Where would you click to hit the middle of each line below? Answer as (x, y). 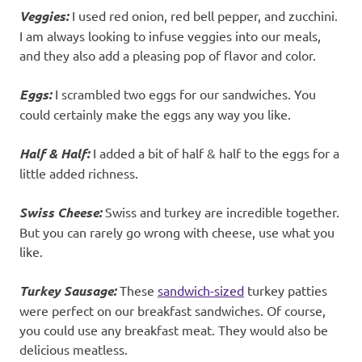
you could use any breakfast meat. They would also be (174, 330)
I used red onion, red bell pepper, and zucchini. (203, 16)
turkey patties (286, 290)
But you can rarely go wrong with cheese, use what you (177, 232)
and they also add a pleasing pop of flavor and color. (168, 55)
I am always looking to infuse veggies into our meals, (170, 36)
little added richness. (79, 173)
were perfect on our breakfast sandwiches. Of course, (173, 311)
